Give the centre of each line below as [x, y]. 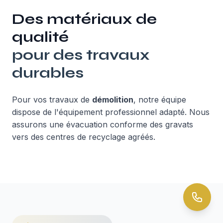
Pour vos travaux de [52, 100]
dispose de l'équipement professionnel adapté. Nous [111, 112]
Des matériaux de [84, 19]
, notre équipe [160, 100]
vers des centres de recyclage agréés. [84, 137]
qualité [40, 37]
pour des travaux [81, 55]
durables [48, 73]
